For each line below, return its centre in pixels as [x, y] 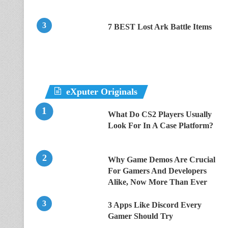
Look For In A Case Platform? [161, 125]
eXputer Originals [102, 92]
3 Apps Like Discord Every [155, 205]
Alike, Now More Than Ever [158, 182]
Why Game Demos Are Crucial [162, 160]
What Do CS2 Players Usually [160, 114]
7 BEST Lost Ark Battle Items [160, 27]
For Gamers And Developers [157, 171]
